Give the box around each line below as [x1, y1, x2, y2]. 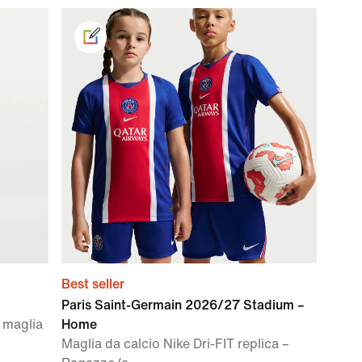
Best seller [61, 277, 124, 291]
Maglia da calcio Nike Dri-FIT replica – [61, 337, 289, 351]
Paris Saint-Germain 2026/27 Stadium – [61, 298, 305, 312]
